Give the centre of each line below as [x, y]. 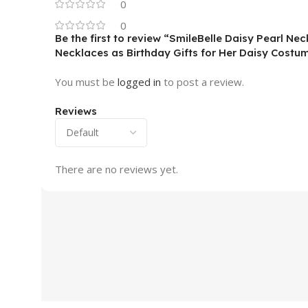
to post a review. [202, 81]
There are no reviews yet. [117, 169]
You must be [86, 81]
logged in [139, 81]
